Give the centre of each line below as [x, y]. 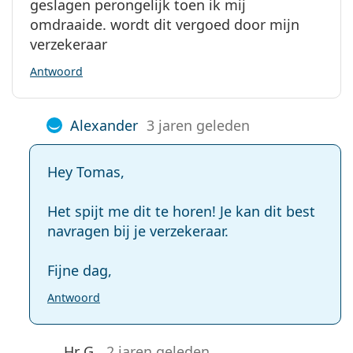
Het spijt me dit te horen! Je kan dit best [181, 211]
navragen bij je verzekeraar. [138, 230]
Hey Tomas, [86, 171]
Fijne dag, [80, 270]
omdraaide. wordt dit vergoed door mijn [165, 24]
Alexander [104, 125]
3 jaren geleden [198, 125]
